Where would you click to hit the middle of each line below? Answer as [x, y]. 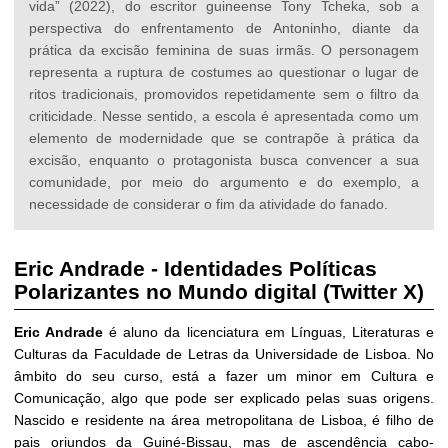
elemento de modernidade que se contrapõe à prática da [224, 138]
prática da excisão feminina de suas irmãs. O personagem [224, 50]
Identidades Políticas [270, 268]
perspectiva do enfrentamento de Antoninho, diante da [224, 28]
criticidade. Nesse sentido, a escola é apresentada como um [224, 116]
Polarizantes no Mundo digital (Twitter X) [219, 291]
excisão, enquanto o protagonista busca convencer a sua [224, 160]
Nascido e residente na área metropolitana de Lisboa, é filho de [224, 419]
